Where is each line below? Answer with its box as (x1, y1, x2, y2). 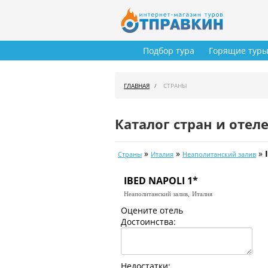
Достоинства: (120, 216, 176, 228)
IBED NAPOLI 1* (124, 174, 198, 188)
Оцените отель (120, 205, 183, 217)
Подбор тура (143, 45, 194, 57)
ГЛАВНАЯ (124, 81, 150, 90)
